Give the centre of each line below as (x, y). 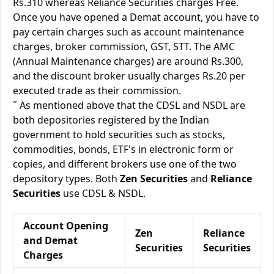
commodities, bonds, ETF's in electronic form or (123, 149)
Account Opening (66, 226)
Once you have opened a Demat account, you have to (136, 17)
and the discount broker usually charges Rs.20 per (129, 76)
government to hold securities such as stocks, (119, 135)
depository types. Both (66, 179)
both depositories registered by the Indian (111, 120)
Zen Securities (154, 179)
